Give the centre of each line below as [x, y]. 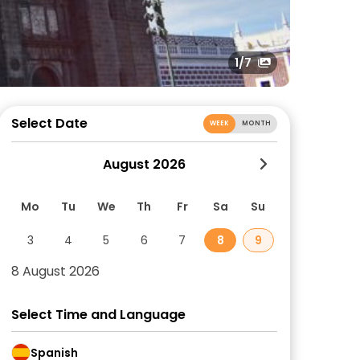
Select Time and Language [98, 315]
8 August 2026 [55, 271]
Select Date [49, 123]
